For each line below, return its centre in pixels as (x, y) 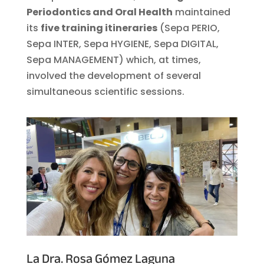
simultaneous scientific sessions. (105, 91)
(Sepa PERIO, (188, 28)
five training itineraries (99, 28)
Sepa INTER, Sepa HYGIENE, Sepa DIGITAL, (122, 44)
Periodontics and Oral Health (99, 12)
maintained (201, 12)
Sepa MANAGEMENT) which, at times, (113, 60)
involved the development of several (113, 75)
